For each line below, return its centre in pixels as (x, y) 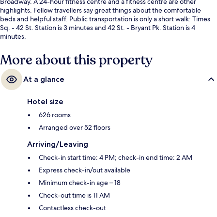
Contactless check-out (72, 208)
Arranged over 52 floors (75, 128)
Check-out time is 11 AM (74, 195)
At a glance (44, 79)
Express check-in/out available (85, 170)
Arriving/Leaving (58, 144)
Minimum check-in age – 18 (80, 183)
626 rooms (55, 115)
